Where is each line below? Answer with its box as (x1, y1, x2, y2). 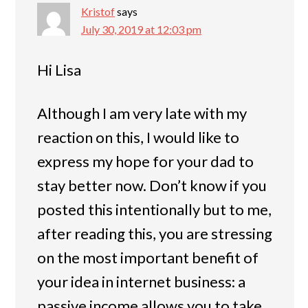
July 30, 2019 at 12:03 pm (81, 23, 201, 36)
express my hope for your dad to (37, 152, 254, 171)
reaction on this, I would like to (37, 128, 239, 147)
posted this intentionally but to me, (37, 200, 272, 219)
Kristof (81, 5, 115, 19)
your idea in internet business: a (37, 272, 245, 291)
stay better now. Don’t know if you (37, 176, 267, 195)
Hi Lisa (37, 60, 81, 80)
